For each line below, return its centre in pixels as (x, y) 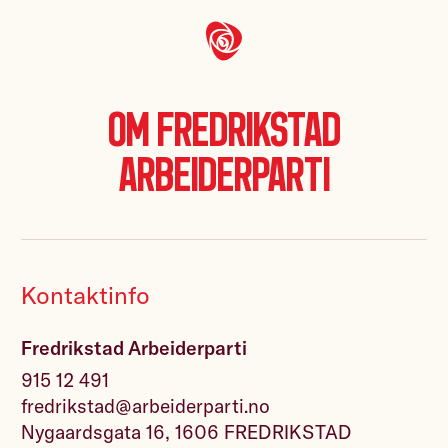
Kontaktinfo (86, 294)
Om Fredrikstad (224, 129)
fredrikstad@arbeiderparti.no (146, 405)
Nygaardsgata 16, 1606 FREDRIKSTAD (187, 431)
